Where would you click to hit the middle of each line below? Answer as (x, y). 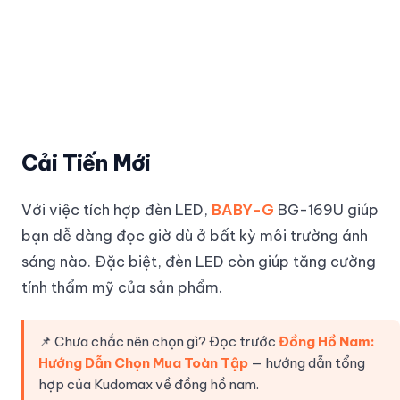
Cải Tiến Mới (86, 162)
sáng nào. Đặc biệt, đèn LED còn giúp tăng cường (199, 261)
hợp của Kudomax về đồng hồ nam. (149, 384)
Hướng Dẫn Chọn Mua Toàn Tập (143, 362)
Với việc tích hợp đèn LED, (117, 209)
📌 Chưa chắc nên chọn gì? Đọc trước (158, 341)
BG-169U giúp (326, 209)
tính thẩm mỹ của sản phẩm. (122, 287)
